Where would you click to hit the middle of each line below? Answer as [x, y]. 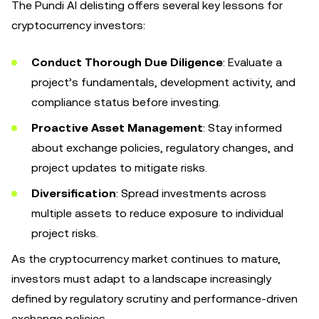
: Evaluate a [252, 62]
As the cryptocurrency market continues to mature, [146, 259]
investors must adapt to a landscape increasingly [141, 279]
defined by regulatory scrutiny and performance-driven [155, 299]
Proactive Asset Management [117, 128]
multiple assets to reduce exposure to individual [157, 213]
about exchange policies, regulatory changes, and [162, 148]
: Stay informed [242, 128]
